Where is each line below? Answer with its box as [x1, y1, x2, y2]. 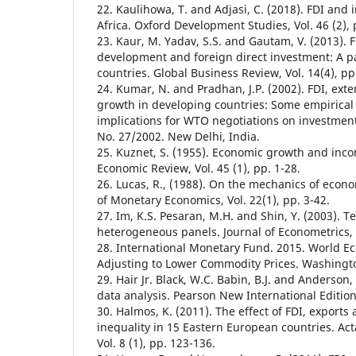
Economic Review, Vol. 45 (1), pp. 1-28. [97, 160, 300, 176]
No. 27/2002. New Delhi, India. [97, 128, 260, 144]
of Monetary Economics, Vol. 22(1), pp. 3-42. [97, 192, 330, 207]
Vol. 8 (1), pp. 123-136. [97, 335, 215, 350]
